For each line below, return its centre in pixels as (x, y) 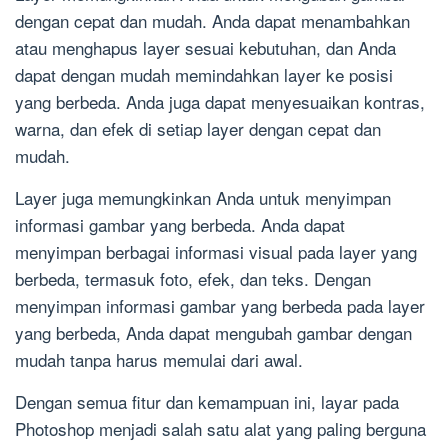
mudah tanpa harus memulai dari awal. (159, 360)
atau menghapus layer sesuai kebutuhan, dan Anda (205, 48)
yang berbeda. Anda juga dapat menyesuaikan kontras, (220, 102)
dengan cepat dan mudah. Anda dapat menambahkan (212, 21)
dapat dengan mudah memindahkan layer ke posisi (204, 75)
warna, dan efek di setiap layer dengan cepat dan (198, 129)
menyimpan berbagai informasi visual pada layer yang (216, 252)
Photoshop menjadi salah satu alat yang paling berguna (220, 429)
